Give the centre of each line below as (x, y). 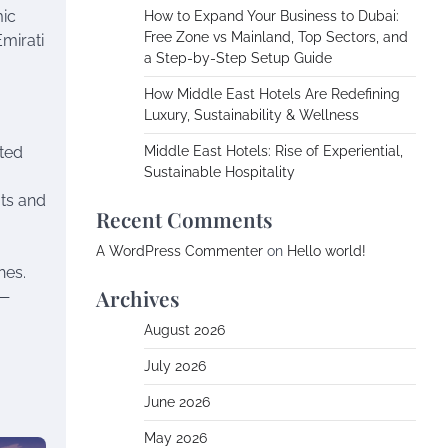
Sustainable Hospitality (219, 172)
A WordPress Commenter (179, 251)
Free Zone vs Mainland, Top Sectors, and (276, 37)
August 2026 (184, 330)
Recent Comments (184, 219)
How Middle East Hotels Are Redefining (272, 94)
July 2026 (175, 366)
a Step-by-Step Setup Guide (238, 58)
